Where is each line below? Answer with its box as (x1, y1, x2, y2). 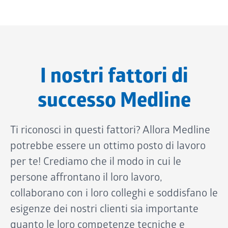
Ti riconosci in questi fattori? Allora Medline (10, 124, 210, 137)
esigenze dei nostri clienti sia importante (10, 203, 198, 216)
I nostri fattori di (40, 66, 188, 91)
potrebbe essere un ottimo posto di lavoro (10, 140, 206, 153)
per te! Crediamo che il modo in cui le (10, 156, 181, 169)
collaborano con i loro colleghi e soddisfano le (10, 187, 218, 201)
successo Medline (37, 90, 191, 115)
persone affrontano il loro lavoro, (10, 172, 162, 185)
